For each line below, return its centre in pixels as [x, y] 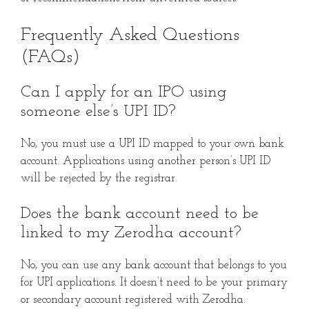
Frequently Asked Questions [130, 35]
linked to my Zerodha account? [131, 233]
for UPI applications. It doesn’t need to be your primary [154, 283]
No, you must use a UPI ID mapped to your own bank [152, 143]
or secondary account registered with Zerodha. [133, 300]
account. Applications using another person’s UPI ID [146, 161]
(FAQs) [50, 57]
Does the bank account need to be [140, 214]
